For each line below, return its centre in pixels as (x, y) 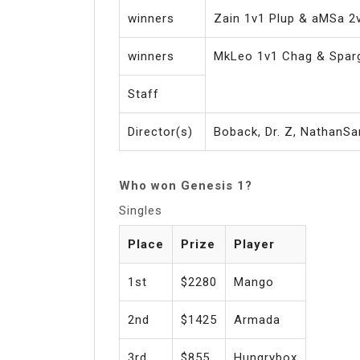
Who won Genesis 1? (186, 185)
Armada (257, 319)
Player (254, 244)
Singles (141, 210)
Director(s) (160, 131)
